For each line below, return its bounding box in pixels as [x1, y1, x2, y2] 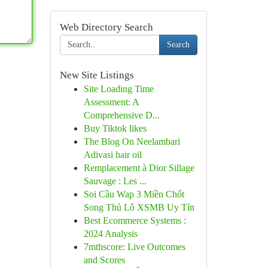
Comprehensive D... [83, 110, 160, 120]
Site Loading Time [83, 84, 154, 94]
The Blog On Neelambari [83, 136, 180, 147]
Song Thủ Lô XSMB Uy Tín [83, 202, 194, 212]
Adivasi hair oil [83, 150, 142, 160]
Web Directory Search [59, 22, 153, 33]
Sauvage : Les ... [83, 176, 147, 186]
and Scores [83, 255, 125, 265]
